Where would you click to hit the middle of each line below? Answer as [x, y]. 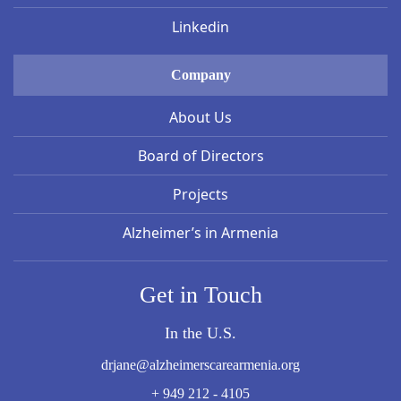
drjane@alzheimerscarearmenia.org [200, 365]
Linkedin [200, 27]
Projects [200, 195]
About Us [200, 118]
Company [200, 75]
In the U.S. [200, 333]
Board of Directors [200, 156]
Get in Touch [200, 295]
